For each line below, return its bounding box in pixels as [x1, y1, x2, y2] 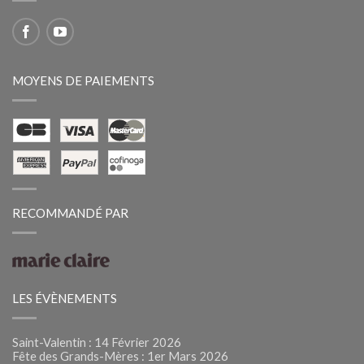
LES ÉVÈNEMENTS [12, 290, 117, 305]
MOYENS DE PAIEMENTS [12, 72, 154, 88]
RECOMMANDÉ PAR [12, 205, 128, 220]
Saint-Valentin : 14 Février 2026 [12, 334, 181, 349]
